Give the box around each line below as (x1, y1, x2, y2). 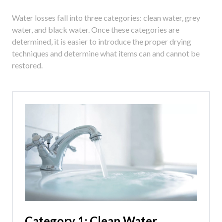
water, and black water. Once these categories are (12, 25, 179, 35)
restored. (12, 60, 43, 70)
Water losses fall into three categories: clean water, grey (12, 13, 200, 23)
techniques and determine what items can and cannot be (12, 49, 200, 58)
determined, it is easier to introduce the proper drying (12, 37, 191, 47)
